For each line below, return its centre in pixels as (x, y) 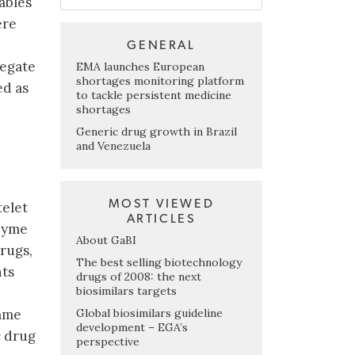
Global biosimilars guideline (149, 313)
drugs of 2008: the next (139, 276)
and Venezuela (113, 145)
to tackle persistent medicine (154, 95)
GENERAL (161, 45)
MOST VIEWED (161, 203)
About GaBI (106, 240)
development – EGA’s (132, 327)
